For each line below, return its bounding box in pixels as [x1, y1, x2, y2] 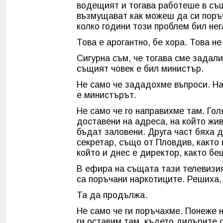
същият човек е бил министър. [77, 64, 204, 74]
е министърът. [77, 90, 136, 101]
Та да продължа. [77, 190, 147, 201]
